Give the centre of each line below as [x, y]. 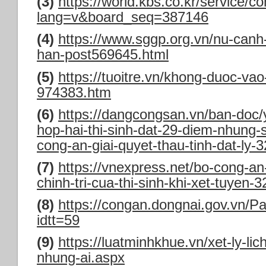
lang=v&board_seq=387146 [123, 17]
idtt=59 [58, 220]
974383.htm [74, 92]
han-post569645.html [103, 55]
